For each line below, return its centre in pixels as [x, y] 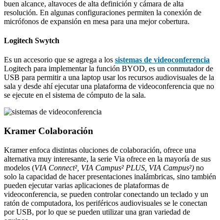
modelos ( [19, 167]
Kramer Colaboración [49, 131]
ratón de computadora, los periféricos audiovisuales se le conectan [106, 203]
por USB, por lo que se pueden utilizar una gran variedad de [97, 212]
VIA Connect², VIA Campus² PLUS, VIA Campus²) [114, 167]
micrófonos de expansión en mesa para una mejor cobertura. [97, 21]
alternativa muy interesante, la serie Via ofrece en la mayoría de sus [107, 159]
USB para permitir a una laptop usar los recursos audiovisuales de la [109, 78]
